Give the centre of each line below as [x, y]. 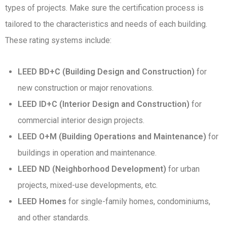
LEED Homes [42, 202]
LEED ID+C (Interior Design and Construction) [104, 104]
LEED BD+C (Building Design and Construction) [106, 72]
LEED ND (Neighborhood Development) [92, 169]
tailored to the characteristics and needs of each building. [106, 24]
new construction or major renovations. [86, 88]
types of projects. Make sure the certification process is [104, 8]
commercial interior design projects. [81, 121]
